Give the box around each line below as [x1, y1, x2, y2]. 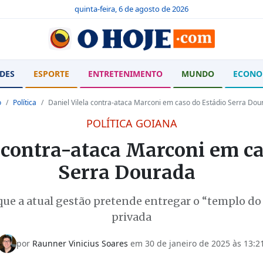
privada [111, 210, 151, 224]
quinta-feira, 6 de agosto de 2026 [74, 4, 188, 14]
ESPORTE [33, 68, 69, 79]
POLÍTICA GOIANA [86, 116, 177, 130]
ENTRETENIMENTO [88, 68, 163, 79]
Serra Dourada [58, 160, 205, 184]
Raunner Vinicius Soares [32, 238, 129, 249]
